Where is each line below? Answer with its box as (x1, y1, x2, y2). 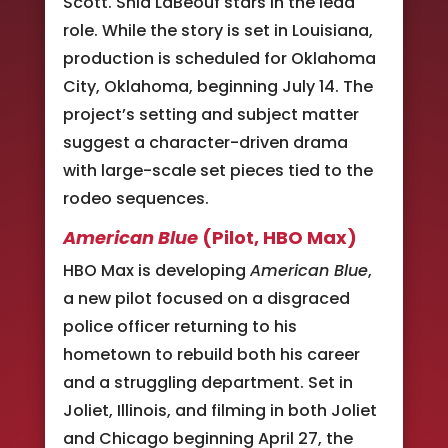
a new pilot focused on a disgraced (62, 286, 350, 310)
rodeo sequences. (62, 186, 209, 210)
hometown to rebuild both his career (62, 342, 360, 366)
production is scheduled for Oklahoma (62, 46, 376, 70)
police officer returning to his (62, 314, 297, 338)
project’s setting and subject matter (62, 102, 359, 126)
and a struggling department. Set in (62, 370, 353, 394)
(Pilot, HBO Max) (197, 224, 357, 250)
